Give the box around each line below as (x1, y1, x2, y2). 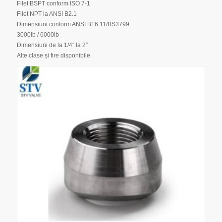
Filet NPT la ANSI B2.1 (16, 10, 77, 17)
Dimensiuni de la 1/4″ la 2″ (16, 41, 88, 49)
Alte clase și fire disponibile (16, 52, 90, 59)
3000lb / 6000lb (16, 31, 59, 38)
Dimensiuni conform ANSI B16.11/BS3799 (16, 20, 129, 28)
